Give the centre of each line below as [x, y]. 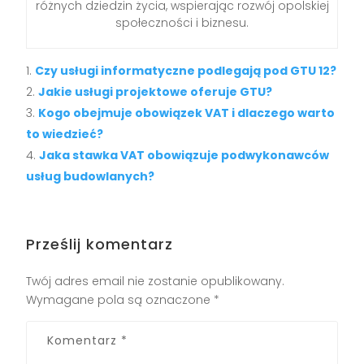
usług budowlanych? [91, 177]
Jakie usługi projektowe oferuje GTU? [156, 92]
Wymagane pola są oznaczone [120, 300]
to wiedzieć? [65, 134]
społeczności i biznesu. [182, 23]
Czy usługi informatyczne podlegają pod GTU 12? [186, 71]
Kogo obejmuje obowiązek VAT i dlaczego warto [187, 113]
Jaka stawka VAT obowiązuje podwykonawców [184, 156]
